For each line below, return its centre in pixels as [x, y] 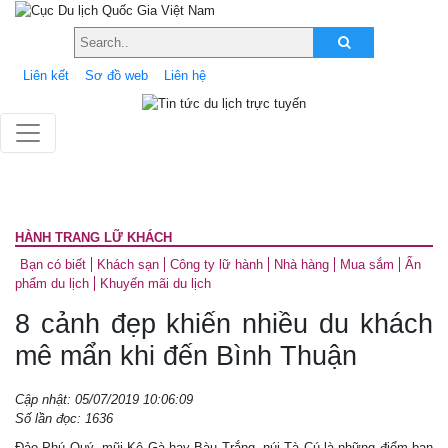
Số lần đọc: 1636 [64, 418]
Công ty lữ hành [216, 264]
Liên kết [46, 75]
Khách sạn [128, 264]
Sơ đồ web [116, 75]
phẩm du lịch [52, 283]
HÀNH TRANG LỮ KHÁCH [93, 237]
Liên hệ [185, 75]
